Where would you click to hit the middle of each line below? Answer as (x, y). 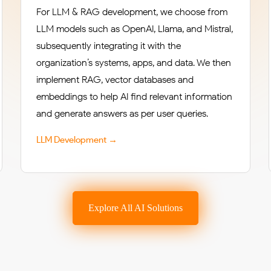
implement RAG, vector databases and (115, 80)
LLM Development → (77, 140)
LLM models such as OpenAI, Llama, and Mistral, (135, 29)
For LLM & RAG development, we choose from (132, 12)
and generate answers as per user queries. (122, 113)
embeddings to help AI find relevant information (134, 96)
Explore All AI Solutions (135, 208)
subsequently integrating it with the (109, 46)
